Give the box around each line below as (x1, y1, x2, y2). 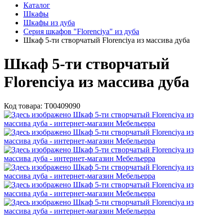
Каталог (23, 1, 50, 9)
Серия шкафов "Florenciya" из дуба (23, 27, 139, 36)
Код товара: (4, 101, 44, 110)
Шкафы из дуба (23, 18, 75, 27)
